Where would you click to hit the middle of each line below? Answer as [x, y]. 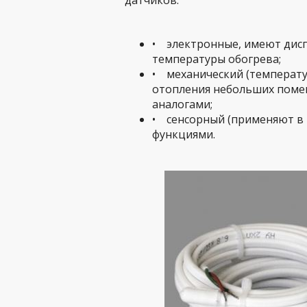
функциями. [184, 134]
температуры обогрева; [217, 59]
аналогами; [182, 104]
